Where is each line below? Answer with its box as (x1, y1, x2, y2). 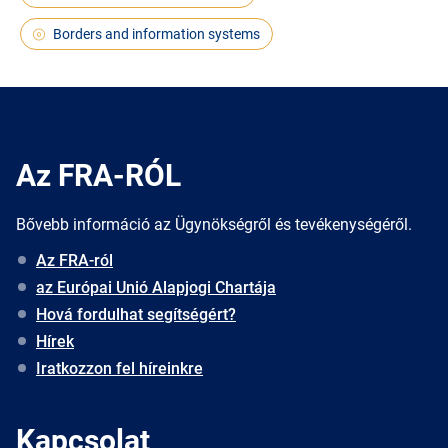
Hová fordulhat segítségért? (36, 304, 236, 324)
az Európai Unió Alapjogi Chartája (36, 277, 276, 297)
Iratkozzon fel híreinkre (36, 358, 203, 378)
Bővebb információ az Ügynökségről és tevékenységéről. (16, 214, 412, 234)
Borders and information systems (53, 26, 260, 42)
